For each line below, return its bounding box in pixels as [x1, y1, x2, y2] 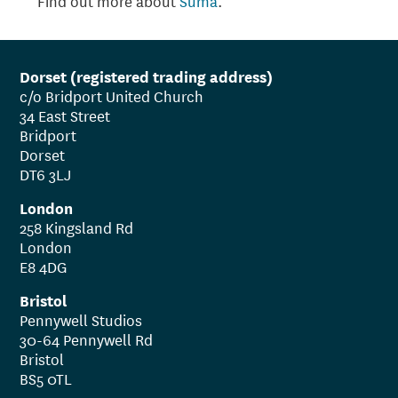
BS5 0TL [20, 366, 73, 389]
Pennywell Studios [20, 307, 143, 330]
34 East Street [20, 103, 111, 126]
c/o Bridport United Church [20, 84, 204, 107]
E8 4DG [20, 254, 68, 277]
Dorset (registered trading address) [20, 64, 274, 87]
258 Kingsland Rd [20, 215, 134, 238]
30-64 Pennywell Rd [20, 327, 154, 350]
